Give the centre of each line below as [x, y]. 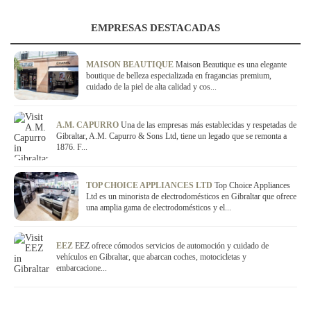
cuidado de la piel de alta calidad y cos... [151, 87]
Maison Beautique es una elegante [231, 65]
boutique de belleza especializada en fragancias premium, [179, 76]
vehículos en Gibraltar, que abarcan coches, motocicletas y [151, 257]
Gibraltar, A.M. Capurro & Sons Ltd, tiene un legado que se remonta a [171, 136]
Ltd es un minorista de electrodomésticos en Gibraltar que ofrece [191, 197]
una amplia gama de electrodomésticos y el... [159, 208]
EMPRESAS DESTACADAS [155, 28]
